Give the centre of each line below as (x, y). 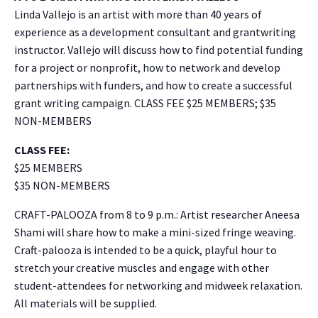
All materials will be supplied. (86, 303)
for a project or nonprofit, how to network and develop (147, 68)
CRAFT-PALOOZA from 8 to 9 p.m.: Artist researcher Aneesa (157, 215)
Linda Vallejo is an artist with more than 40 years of (138, 15)
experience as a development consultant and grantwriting (155, 32)
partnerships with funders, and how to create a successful (153, 86)
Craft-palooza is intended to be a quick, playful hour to (146, 250)
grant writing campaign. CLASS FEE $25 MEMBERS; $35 (145, 103)
